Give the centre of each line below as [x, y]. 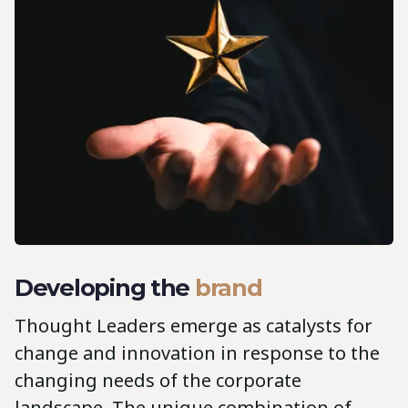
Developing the [105, 288]
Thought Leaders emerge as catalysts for [194, 326]
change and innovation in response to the [197, 353]
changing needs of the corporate [158, 381]
